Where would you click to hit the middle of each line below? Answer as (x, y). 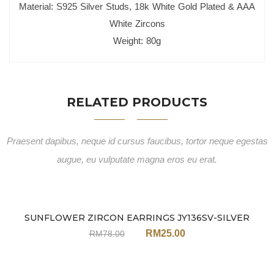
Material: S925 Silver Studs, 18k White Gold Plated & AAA (137, 6)
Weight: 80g (137, 41)
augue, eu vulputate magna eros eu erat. (137, 159)
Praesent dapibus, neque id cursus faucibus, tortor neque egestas (137, 141)
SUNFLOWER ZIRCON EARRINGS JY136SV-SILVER (137, 218)
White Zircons (137, 24)
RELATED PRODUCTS (137, 102)
